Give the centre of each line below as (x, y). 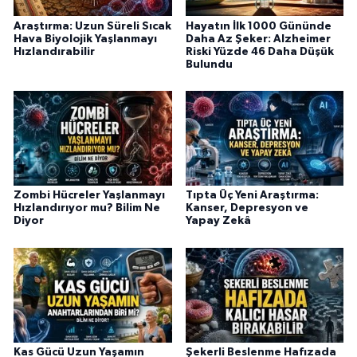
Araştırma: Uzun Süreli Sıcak (92, 26)
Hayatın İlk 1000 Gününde (258, 26)
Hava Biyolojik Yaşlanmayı (85, 39)
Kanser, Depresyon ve (247, 208)
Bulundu (209, 64)
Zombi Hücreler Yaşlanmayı (89, 196)
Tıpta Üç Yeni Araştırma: (252, 196)
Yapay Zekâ (218, 221)
